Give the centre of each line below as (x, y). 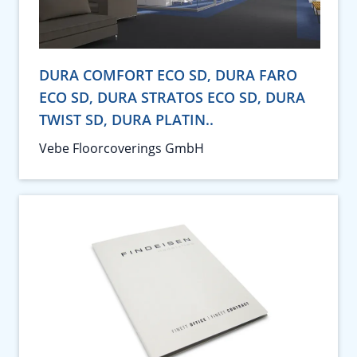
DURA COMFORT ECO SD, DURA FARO (168, 75)
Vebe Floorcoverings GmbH (122, 148)
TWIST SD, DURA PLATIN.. (126, 119)
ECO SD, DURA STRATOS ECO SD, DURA (172, 97)
